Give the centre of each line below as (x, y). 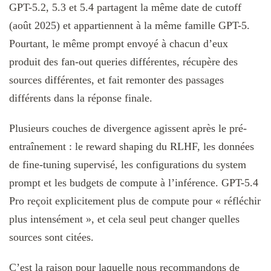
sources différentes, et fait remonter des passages (116, 80)
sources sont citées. (51, 237)
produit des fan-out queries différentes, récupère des (123, 61)
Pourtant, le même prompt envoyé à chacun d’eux (119, 43)
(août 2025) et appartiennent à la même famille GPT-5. (129, 25)
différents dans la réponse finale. (81, 98)
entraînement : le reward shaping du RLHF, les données (132, 146)
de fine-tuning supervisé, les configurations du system (128, 164)
